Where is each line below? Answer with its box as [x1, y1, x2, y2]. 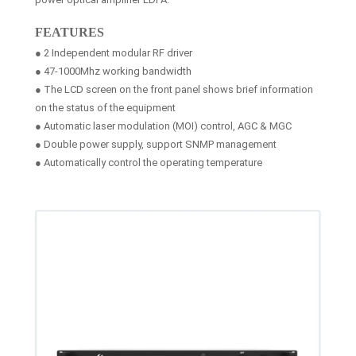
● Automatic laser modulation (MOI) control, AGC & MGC [35, 119, 292, 132]
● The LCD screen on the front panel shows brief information [35, 83, 313, 95]
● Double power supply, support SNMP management [35, 137, 277, 150]
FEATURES [35, 25, 104, 39]
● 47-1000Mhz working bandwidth [35, 64, 192, 77]
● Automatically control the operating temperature [35, 156, 262, 168]
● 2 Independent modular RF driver [35, 46, 192, 59]
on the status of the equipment [35, 101, 176, 114]
